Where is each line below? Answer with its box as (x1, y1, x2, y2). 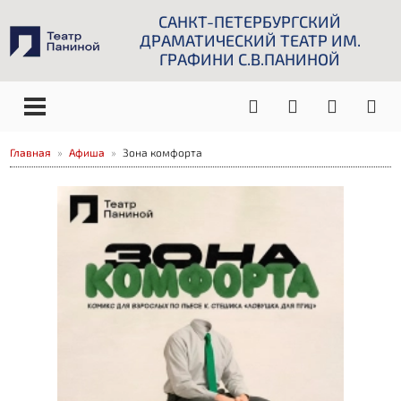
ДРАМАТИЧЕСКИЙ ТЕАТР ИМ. (139, 30, 361, 50)
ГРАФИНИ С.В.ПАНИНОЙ (159, 49, 340, 69)
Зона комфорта (123, 146, 203, 158)
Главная (10, 146, 52, 158)
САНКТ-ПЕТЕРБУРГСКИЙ (158, 12, 341, 31)
